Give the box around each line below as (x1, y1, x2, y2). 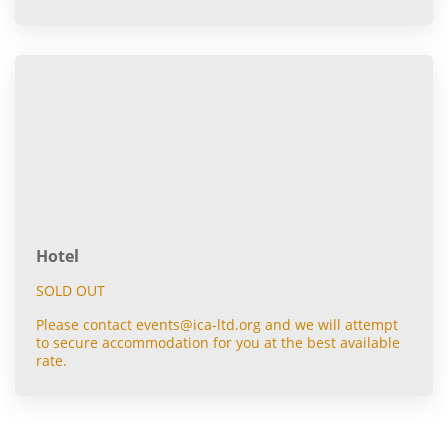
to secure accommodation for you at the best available (36, 333, 400, 353)
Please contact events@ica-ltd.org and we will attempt (36, 315, 398, 335)
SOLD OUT (36, 281, 105, 301)
